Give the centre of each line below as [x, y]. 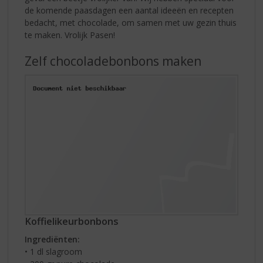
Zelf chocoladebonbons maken [113, 61]
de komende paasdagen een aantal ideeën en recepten [129, 10]
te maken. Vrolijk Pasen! [70, 35]
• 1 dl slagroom [54, 252]
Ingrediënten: [53, 240]
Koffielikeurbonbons [72, 222]
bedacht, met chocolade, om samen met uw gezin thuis [131, 22]
